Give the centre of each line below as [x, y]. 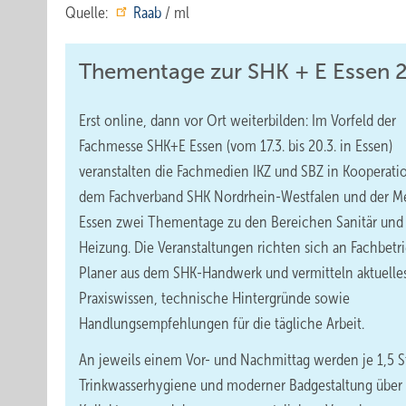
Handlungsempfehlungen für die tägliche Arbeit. [222, 324]
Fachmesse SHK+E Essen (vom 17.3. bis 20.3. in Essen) [236, 146]
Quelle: [88, 13]
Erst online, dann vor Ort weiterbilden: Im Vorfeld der [237, 121]
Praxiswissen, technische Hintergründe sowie [214, 298]
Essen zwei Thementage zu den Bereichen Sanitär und [241, 222]
